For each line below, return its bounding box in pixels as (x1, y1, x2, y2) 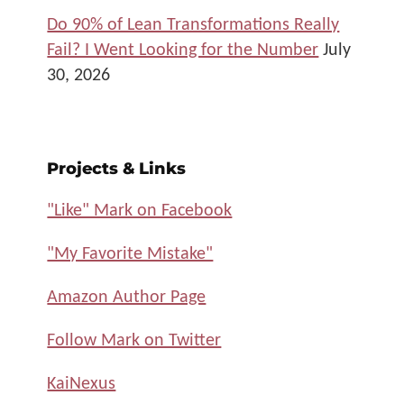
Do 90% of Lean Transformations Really (47, 12, 340, 34)
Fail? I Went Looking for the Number (47, 37, 319, 60)
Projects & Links (47, 158, 186, 179)
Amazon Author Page (47, 284, 207, 307)
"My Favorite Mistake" (47, 241, 214, 263)
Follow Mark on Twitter (47, 327, 222, 350)
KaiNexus (47, 371, 116, 393)
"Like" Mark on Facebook (47, 197, 233, 220)
